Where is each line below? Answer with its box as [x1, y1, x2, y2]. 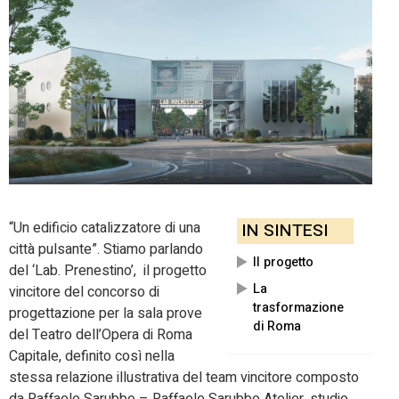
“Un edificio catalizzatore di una [9, 217, 200, 240]
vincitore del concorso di [9, 281, 159, 304]
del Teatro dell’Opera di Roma [9, 324, 192, 346]
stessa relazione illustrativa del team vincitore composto [9, 367, 359, 389]
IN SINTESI [241, 218, 329, 244]
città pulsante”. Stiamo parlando [9, 239, 203, 261]
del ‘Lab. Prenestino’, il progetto [9, 260, 207, 282]
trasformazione [253, 298, 344, 318]
